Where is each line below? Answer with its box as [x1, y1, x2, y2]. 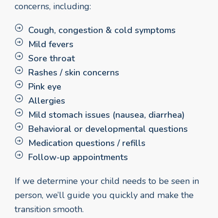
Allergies [28, 94, 65, 107]
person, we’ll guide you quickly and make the [15, 189, 194, 201]
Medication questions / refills [28, 137, 145, 149]
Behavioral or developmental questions [28, 123, 188, 135]
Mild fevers [28, 38, 73, 50]
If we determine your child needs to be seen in [15, 175, 199, 187]
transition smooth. [15, 203, 84, 215]
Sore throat [28, 52, 75, 64]
